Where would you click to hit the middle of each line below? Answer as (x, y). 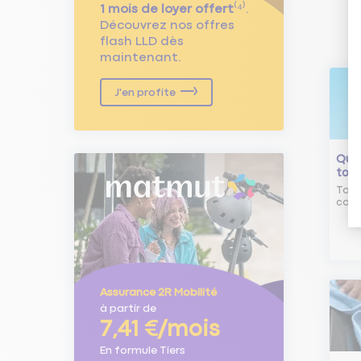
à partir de (128, 308)
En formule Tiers (143, 350)
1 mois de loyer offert (167, 9)
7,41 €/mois (160, 329)
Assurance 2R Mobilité (158, 292)
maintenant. (141, 57)
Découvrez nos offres (167, 25)
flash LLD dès (142, 41)
